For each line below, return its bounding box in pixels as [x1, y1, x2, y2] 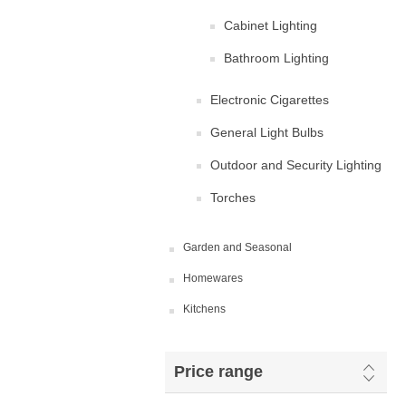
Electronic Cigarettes [210, 92, 329, 107]
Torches [210, 190, 256, 205]
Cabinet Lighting [224, 18, 317, 33]
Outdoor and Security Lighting [210, 158, 382, 172]
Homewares [183, 272, 243, 285]
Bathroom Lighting [224, 51, 329, 65]
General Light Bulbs [210, 125, 324, 140]
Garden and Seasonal [183, 241, 292, 254]
